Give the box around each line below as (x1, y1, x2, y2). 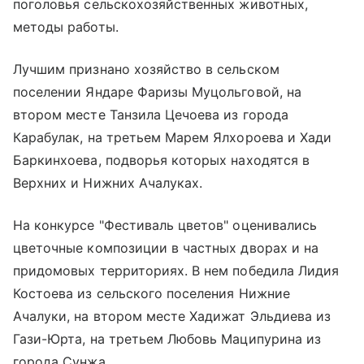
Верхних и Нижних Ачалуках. (13, 174, 203, 191)
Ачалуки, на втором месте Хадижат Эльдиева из (13, 307, 331, 324)
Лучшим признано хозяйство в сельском (13, 60, 279, 77)
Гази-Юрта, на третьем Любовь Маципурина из (13, 330, 322, 347)
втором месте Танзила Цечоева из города (13, 106, 288, 123)
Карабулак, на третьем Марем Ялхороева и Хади (13, 128, 332, 145)
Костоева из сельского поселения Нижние (13, 284, 290, 301)
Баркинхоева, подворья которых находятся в (13, 151, 310, 168)
